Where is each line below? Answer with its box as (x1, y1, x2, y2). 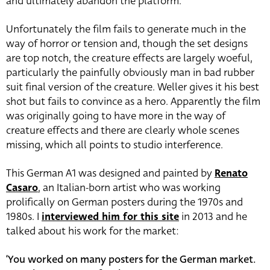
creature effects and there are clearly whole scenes (6, 123, 239, 139)
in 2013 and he (179, 209, 247, 225)
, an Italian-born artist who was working (38, 180, 221, 196)
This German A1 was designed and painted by (6, 166, 215, 181)
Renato (215, 166, 248, 181)
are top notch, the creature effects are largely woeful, (6, 51, 253, 66)
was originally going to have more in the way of (6, 108, 225, 124)
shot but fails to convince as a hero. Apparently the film (6, 94, 260, 110)
